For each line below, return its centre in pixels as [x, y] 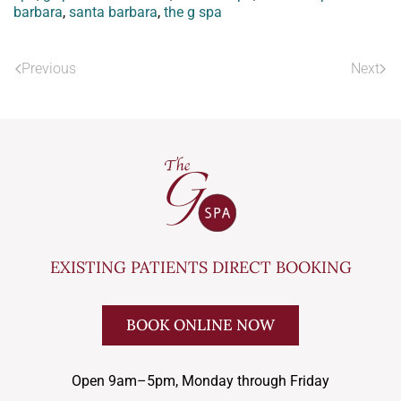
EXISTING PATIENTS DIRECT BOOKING [200, 267]
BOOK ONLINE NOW [200, 325]
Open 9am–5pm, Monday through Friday [200, 381]
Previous [49, 69]
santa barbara [113, 12]
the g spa [193, 12]
